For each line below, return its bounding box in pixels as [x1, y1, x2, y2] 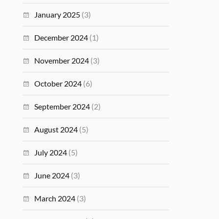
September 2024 [34, 102, 90, 111]
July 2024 [34, 148, 67, 157]
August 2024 [34, 125, 78, 134]
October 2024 [34, 79, 82, 88]
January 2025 [34, 10, 81, 19]
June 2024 [34, 171, 70, 180]
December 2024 [34, 33, 88, 42]
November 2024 [34, 56, 89, 65]
